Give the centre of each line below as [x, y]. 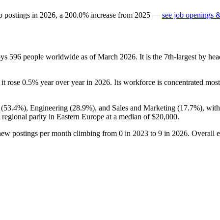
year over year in [66, 82]
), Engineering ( [48, 108]
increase [103, 15]
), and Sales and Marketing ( [136, 108]
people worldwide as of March [70, 56]
